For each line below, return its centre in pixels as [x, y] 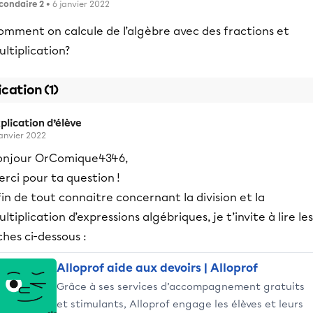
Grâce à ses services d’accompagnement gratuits [181, 286]
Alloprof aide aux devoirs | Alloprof [157, 268]
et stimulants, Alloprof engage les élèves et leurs [180, 304]
